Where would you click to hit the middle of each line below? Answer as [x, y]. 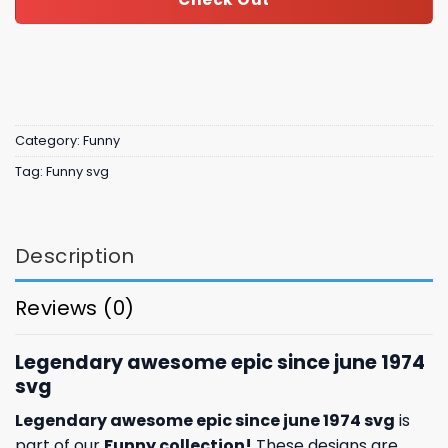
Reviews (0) [75, 307]
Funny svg [77, 172]
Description [75, 255]
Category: [49, 141]
